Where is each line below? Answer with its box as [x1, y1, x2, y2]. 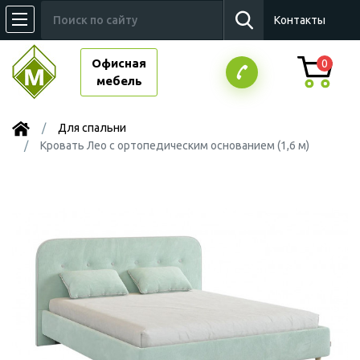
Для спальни [58, 121, 126, 134]
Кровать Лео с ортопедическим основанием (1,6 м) [40, 139, 309, 152]
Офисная [92, 55, 146, 70]
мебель [96, 73, 142, 88]
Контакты [274, 14, 325, 27]
